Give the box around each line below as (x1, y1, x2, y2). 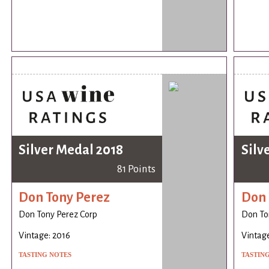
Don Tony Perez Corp (19, 209, 98, 219)
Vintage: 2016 (19, 230, 71, 240)
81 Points (116, 163, 156, 175)
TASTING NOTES (19, 250, 72, 258)
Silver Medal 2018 (19, 142, 124, 157)
